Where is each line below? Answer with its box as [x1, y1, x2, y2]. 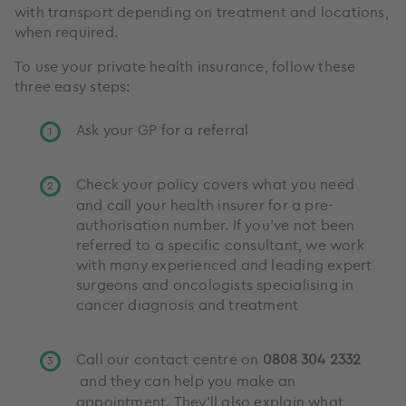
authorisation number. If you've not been [76, 215, 355, 234]
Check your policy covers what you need [76, 174, 354, 193]
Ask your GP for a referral [76, 120, 249, 139]
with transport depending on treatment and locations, [14, 2, 389, 21]
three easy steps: [14, 76, 130, 95]
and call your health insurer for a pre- [76, 195, 333, 214]
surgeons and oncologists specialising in [76, 275, 354, 294]
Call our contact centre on [76, 349, 263, 368]
